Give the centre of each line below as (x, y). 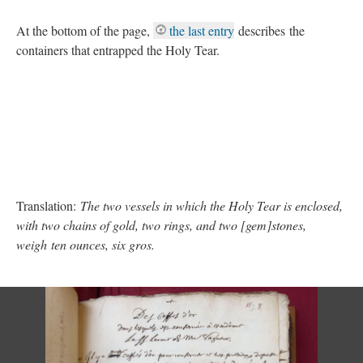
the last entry (202, 30)
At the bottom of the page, (85, 30)
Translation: (48, 205)
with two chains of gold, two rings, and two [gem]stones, (161, 225)
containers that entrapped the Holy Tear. (120, 50)
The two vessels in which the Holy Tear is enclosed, (211, 205)
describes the (269, 30)
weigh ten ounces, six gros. (85, 244)
